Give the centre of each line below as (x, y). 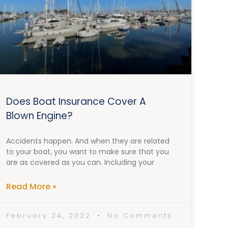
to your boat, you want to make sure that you (88, 152)
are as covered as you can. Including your (80, 163)
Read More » (31, 187)
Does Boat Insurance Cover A (76, 102)
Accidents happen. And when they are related (88, 141)
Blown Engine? (39, 116)
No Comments (138, 216)
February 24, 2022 (50, 216)
